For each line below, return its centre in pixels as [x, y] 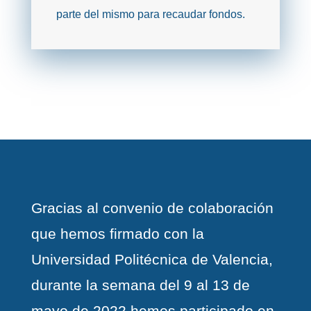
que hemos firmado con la [117, 234]
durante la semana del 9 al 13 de [140, 285]
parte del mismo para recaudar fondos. [150, 14]
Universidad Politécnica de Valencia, [152, 260]
